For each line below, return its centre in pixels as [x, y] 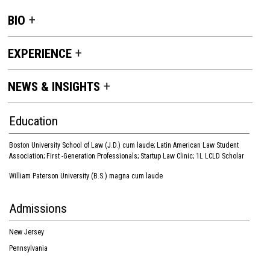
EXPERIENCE [40, 54]
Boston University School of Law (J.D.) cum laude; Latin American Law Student [124, 145]
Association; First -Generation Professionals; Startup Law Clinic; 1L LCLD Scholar [127, 156]
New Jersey [27, 232]
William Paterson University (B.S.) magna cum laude [86, 176]
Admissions [38, 209]
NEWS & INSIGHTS [54, 87]
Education [33, 121]
